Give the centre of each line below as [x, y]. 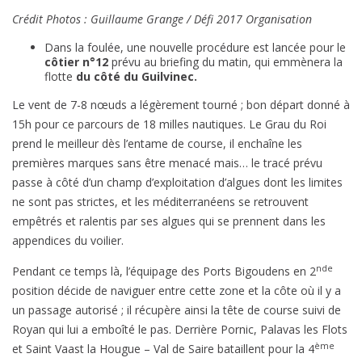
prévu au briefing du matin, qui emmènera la [225, 62]
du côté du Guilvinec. [137, 77]
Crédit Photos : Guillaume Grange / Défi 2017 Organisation [162, 19]
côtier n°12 [76, 62]
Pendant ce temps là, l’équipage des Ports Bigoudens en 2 [164, 271]
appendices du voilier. [68, 241]
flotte [60, 77]
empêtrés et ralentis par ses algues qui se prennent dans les [169, 221]
